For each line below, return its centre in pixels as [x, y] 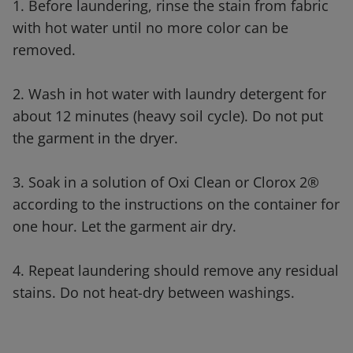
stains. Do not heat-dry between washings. [154, 293]
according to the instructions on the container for [176, 204]
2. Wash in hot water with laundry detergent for [169, 94]
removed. [44, 50]
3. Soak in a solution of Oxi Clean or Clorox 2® [166, 182]
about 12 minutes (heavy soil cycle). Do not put [168, 116]
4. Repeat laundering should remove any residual [176, 271]
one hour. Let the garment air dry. [124, 227]
